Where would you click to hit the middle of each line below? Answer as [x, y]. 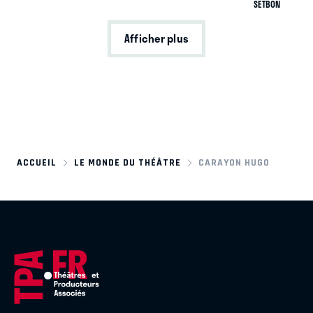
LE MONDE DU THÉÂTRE [128, 162]
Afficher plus [156, 39]
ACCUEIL [37, 162]
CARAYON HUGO [234, 162]
